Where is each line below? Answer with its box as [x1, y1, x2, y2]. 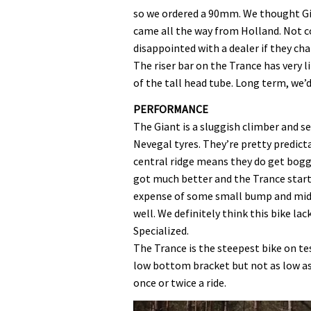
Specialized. [133, 224, 189, 237]
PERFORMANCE [133, 102, 208, 116]
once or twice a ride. [133, 276, 226, 289]
